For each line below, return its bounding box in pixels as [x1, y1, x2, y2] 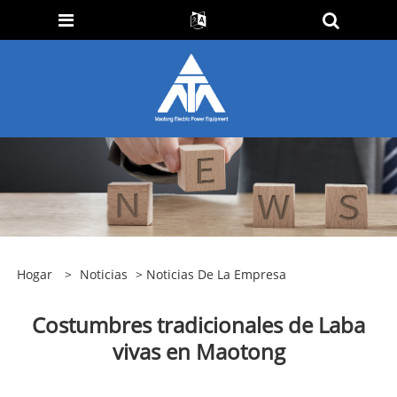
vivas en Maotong [112, 336, 285, 366]
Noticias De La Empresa [145, 265, 286, 283]
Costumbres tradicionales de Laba [32, 309, 365, 339]
